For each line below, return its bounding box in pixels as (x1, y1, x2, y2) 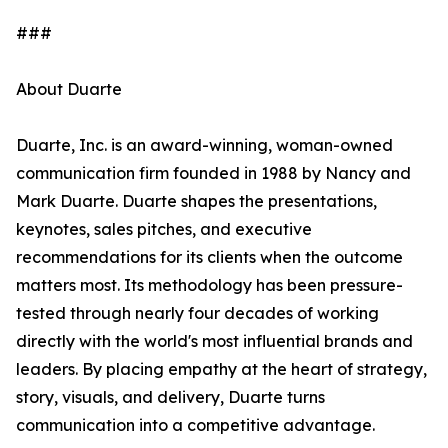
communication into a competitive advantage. (16, 415, 375, 436)
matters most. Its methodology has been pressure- (16, 275, 403, 296)
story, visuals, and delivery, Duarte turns (16, 387, 325, 408)
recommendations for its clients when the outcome (16, 247, 403, 268)
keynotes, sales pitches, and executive (16, 219, 312, 240)
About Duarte (16, 79, 122, 100)
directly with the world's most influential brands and (16, 331, 413, 352)
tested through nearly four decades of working (16, 303, 379, 324)
